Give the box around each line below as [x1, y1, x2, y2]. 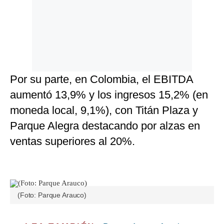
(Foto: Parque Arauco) [17, 191, 87, 199]
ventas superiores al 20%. [10, 135, 135, 148]
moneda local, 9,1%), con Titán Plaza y [10, 104, 198, 117]
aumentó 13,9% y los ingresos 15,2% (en [10, 88, 208, 101]
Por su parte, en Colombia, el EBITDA [10, 73, 193, 86]
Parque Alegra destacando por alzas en [10, 119, 200, 132]
